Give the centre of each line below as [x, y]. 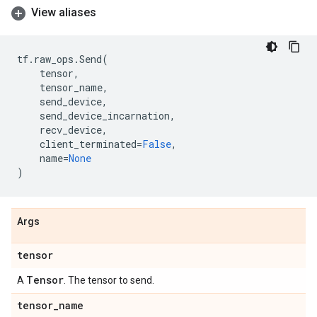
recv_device [71, 130]
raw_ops [54, 59]
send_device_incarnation [105, 116]
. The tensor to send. [109, 280]
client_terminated [88, 144]
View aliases [64, 12]
